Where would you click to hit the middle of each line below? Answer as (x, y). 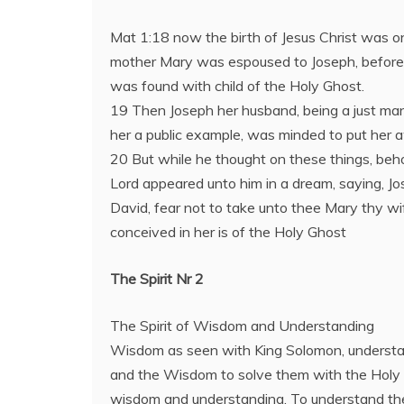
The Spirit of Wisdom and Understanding (242, 326)
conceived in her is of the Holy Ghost (228, 232)
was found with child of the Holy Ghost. (237, 86)
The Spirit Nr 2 (157, 279)
